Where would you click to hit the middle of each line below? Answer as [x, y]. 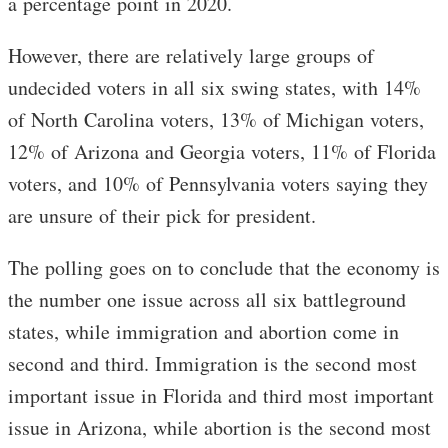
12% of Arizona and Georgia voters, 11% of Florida [222, 152]
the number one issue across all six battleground [207, 300]
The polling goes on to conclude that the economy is [224, 268]
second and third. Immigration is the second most [212, 364]
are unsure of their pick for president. [173, 216]
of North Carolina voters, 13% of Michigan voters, [216, 120]
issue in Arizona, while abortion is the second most [219, 428]
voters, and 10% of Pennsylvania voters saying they [218, 184]
